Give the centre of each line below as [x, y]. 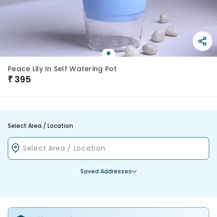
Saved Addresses [106, 171]
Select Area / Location [40, 126]
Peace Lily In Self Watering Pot [62, 69]
